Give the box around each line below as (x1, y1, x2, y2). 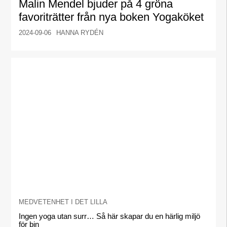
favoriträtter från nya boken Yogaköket (19, 11, 204, 24)
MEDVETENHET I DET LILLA (19, 198, 108, 206)
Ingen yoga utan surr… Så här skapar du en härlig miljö (19, 212, 201, 221)
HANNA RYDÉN (56, 29, 104, 37)
